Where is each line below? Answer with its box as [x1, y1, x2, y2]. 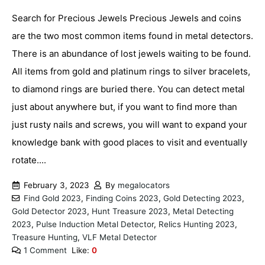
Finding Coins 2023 [85, 193, 159, 203]
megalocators [118, 180, 170, 190]
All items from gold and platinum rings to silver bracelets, [12, 66, 250, 77]
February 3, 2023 [23, 180, 89, 190]
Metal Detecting [173, 206, 234, 216]
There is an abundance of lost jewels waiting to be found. [12, 48, 251, 60]
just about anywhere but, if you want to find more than [12, 101, 237, 113]
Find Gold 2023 [23, 193, 81, 203]
